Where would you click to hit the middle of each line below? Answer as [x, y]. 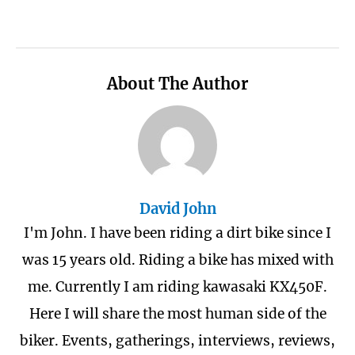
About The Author [177, 83]
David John [177, 209]
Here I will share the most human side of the [177, 314]
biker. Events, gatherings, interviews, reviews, [177, 341]
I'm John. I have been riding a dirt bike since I [177, 233]
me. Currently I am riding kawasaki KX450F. [177, 287]
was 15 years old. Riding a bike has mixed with [177, 260]
